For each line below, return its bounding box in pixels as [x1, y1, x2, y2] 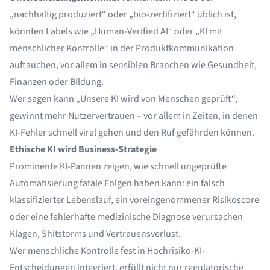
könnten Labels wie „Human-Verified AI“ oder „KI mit [10, 25, 222, 38]
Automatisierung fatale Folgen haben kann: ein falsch [10, 177, 225, 190]
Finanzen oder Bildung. [10, 75, 104, 89]
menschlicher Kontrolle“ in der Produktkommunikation [10, 42, 234, 55]
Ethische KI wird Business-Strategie [10, 143, 157, 156]
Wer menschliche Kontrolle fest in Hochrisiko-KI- [10, 244, 205, 257]
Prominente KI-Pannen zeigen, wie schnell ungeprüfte [10, 160, 227, 173]
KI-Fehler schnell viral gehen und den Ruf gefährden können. [10, 126, 254, 139]
